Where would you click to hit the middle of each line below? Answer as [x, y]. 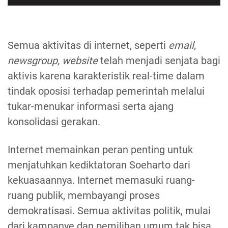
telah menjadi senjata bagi [159, 61]
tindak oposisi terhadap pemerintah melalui [106, 91]
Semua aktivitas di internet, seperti [88, 46]
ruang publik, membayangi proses [84, 196]
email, [182, 46]
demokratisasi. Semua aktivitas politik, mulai [109, 211]
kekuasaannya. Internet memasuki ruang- [101, 180]
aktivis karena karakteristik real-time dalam [106, 76]
